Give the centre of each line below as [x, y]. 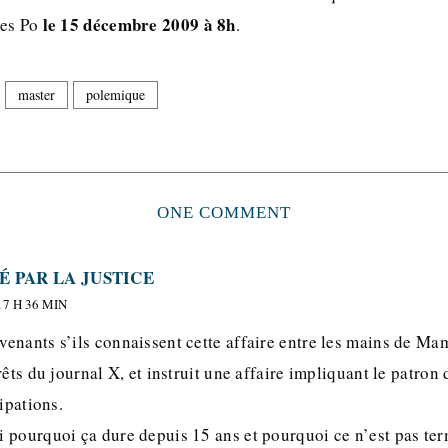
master [36, 94]
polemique [115, 94]
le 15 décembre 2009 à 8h [139, 24]
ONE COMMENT [224, 212]
